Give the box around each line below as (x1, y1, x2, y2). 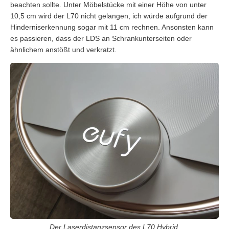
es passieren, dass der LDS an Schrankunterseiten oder (10, 34, 192, 42)
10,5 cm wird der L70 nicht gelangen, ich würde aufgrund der (10, 11, 208, 20)
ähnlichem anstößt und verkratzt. (10, 45, 117, 54)
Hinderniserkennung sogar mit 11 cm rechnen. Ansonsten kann (10, 22, 214, 31)
